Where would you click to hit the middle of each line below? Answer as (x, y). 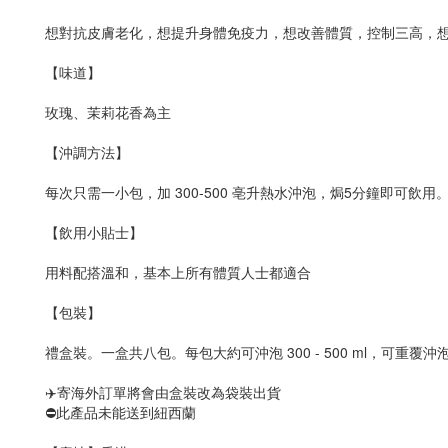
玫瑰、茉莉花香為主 (108, 112)
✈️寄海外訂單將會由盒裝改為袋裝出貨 (163, 392)
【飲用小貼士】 (94, 232)
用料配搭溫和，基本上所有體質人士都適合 (178, 272)
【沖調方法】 (87, 152)
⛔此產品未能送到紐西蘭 (120, 412)
